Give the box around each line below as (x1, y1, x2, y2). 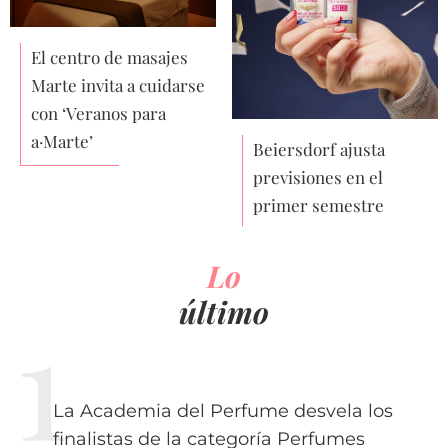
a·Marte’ (31, 129, 94, 152)
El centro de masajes (31, 45, 189, 68)
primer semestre (253, 193, 385, 216)
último (179, 291, 269, 332)
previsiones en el (253, 165, 384, 188)
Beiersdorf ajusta (253, 137, 386, 160)
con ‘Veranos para (31, 101, 167, 124)
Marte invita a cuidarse (31, 73, 206, 96)
